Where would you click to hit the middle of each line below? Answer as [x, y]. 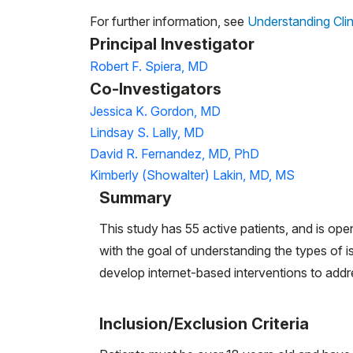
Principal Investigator [172, 44]
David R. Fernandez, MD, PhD [175, 153]
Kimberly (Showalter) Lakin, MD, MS [192, 175]
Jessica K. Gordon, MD [155, 111]
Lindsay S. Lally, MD [147, 132]
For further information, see [169, 21]
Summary [136, 197]
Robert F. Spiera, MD [149, 66]
